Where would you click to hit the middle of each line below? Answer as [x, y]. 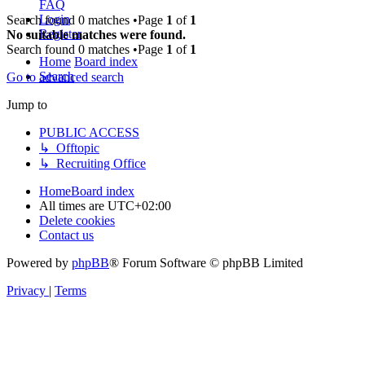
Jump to [27, 104]
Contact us [66, 235]
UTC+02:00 [139, 205]
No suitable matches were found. [96, 34]
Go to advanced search [65, 77]
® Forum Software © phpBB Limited [206, 262]
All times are [73, 205]
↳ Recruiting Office [92, 163]
